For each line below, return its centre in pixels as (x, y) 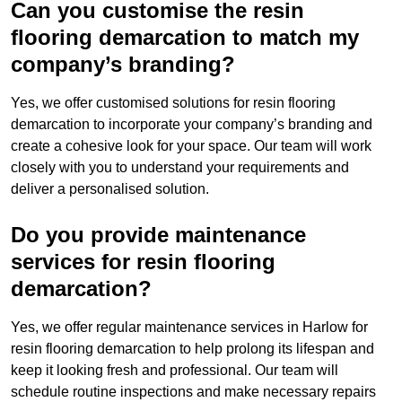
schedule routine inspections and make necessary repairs (193, 392)
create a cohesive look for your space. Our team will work (191, 146)
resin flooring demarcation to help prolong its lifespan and (192, 349)
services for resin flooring (143, 262)
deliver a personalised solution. (110, 189)
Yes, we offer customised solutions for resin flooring (173, 103)
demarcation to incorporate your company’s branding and (192, 125)
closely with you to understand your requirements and (180, 168)
